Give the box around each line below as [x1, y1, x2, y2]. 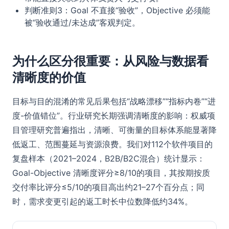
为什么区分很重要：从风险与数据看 [12, 54, 209, 68]
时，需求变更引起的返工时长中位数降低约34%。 [12, 196, 193, 207]
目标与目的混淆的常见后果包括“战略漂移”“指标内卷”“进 [12, 96, 216, 106]
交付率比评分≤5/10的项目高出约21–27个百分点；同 [12, 182, 204, 192]
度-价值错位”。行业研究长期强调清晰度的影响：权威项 [12, 110, 215, 121]
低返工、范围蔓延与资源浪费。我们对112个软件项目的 [12, 139, 213, 149]
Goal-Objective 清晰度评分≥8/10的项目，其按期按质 [12, 168, 210, 178]
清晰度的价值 [12, 70, 86, 85]
